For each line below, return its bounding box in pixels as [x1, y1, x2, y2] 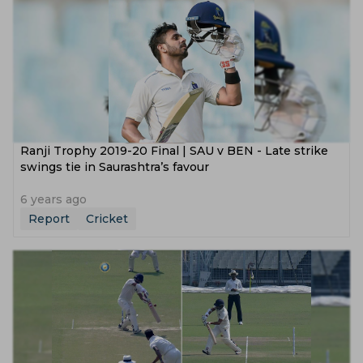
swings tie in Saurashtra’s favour [20, 160, 209, 174]
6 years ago [20, 192, 87, 207]
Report [28, 211, 70, 226]
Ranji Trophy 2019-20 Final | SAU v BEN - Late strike [20, 143, 328, 158]
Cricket [86, 211, 128, 226]
